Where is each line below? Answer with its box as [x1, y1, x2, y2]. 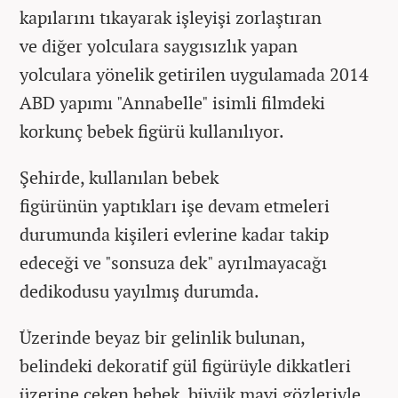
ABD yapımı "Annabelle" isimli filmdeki [20, 90, 325, 115]
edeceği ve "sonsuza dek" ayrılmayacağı [20, 250, 327, 275]
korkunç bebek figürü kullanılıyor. [20, 118, 292, 143]
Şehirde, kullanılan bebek [20, 164, 219, 189]
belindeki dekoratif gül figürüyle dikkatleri [20, 353, 351, 378]
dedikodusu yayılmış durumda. [20, 278, 263, 303]
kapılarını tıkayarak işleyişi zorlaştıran [20, 4, 322, 29]
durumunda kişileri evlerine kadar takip [20, 221, 329, 246]
